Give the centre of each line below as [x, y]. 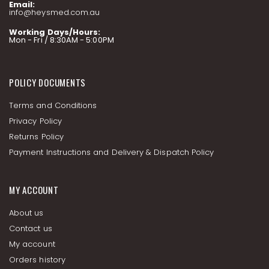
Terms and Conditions [53, 106]
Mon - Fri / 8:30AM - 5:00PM [62, 40]
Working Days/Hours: [55, 32]
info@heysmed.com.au [55, 13]
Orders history [37, 260]
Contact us [31, 229]
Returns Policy [36, 137]
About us [26, 213]
